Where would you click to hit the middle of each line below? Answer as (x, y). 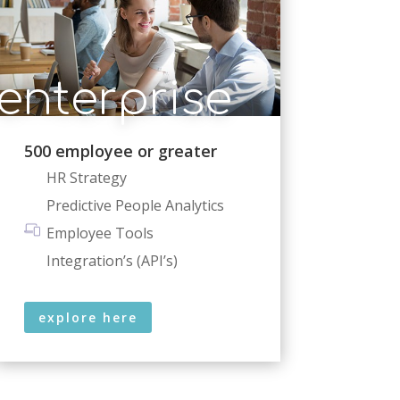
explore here (87, 317)
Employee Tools (100, 233)
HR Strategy (87, 177)
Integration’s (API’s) (112, 260)
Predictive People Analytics (136, 205)
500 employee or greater (120, 150)
